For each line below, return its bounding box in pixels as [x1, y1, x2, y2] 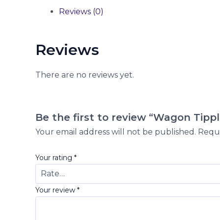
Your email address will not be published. [35, 127, 196, 137]
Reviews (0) [59, 6, 104, 16]
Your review [35, 185, 77, 194]
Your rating [35, 153, 74, 162]
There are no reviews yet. [35, 70, 134, 80]
